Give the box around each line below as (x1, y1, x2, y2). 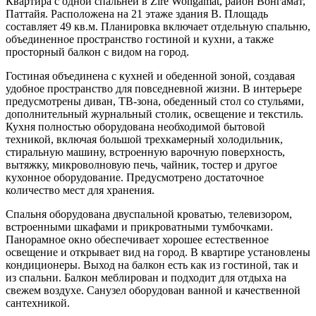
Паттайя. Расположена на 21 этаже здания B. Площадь (6, 7, 268, 20)
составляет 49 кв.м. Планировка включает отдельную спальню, (6, 20, 310, 32)
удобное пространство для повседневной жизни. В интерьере (6, 82, 302, 95)
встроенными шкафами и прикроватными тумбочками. (6, 220, 273, 233)
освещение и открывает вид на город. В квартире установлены (6, 245, 310, 258)
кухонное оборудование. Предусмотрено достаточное (6, 171, 264, 183)
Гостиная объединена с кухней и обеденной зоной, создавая (6, 69, 295, 82)
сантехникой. (6, 296, 70, 309)
